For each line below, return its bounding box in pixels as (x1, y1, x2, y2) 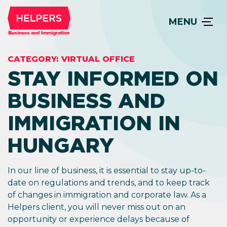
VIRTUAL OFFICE (61, 54, 135, 64)
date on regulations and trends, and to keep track (8, 178, 210, 187)
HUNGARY (8, 133, 114, 158)
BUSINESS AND (8, 89, 165, 113)
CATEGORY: (8, 54, 61, 64)
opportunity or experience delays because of (8, 214, 190, 224)
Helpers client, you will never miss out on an (8, 202, 185, 212)
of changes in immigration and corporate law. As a (8, 190, 206, 200)
